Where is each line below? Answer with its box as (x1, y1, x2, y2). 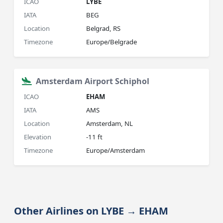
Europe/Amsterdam (86, 146, 145, 155)
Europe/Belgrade (86, 37, 137, 46)
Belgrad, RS (86, 24, 121, 33)
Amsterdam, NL (86, 119, 133, 128)
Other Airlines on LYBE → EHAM (14, 204, 169, 218)
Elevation (24, 132, 52, 141)
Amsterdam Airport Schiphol (36, 76, 150, 87)
